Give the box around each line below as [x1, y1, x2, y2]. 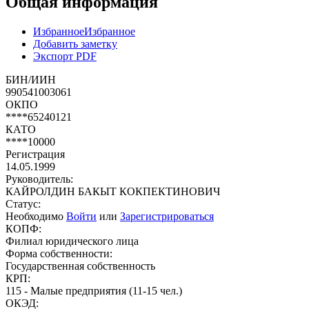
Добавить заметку [33, 37, 117, 50]
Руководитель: [6, 172, 73, 185]
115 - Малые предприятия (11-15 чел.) [6, 284, 182, 297]
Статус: [6, 197, 41, 210]
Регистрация [6, 148, 65, 160]
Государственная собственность [6, 259, 155, 272]
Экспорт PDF [33, 50, 97, 62]
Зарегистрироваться [120, 210, 214, 222]
